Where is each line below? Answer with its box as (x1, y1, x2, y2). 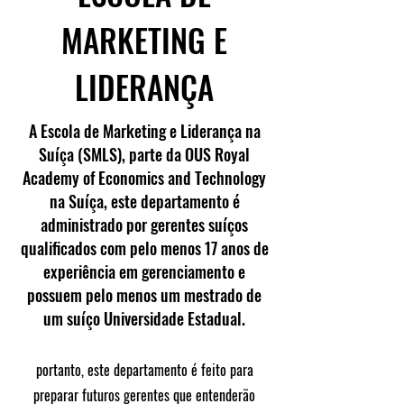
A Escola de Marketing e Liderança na (28, 119, 261, 142)
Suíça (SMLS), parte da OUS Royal (39, 142, 250, 166)
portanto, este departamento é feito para (35, 359, 253, 381)
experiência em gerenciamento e (43, 260, 245, 283)
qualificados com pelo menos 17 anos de (20, 236, 269, 260)
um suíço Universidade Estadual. (43, 307, 245, 330)
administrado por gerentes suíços (41, 213, 248, 236)
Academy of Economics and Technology (23, 166, 266, 189)
